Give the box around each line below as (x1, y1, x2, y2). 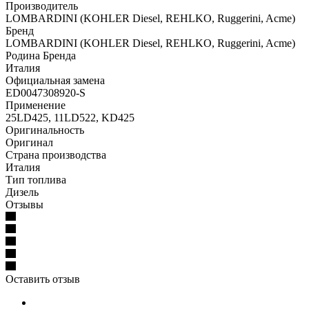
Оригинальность (6, 123, 84, 136)
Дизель (6, 186, 39, 198)
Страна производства (6, 148, 106, 161)
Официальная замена (6, 74, 105, 86)
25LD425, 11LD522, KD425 (6, 111, 134, 123)
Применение (6, 99, 66, 111)
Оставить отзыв (6, 272, 80, 285)
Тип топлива (6, 173, 66, 186)
